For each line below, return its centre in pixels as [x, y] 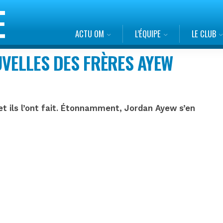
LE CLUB [204, 34]
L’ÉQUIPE [148, 34]
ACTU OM [89, 34]
